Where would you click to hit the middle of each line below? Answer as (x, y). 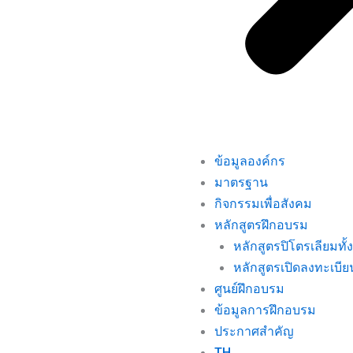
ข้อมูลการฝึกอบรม (265, 310)
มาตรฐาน (241, 182)
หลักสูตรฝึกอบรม (261, 225)
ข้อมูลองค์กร (250, 161)
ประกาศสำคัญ (254, 331)
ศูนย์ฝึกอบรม (249, 289)
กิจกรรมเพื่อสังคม (263, 204)
